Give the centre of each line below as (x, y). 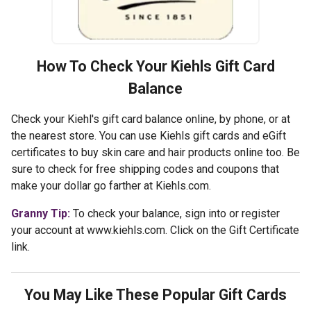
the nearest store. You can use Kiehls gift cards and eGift (149, 136)
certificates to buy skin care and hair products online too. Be (155, 153)
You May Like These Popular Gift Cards (155, 295)
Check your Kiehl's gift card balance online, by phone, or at (151, 119)
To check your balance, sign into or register (176, 214)
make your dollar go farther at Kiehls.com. (111, 186)
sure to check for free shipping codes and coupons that (145, 169)
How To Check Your (103, 67)
